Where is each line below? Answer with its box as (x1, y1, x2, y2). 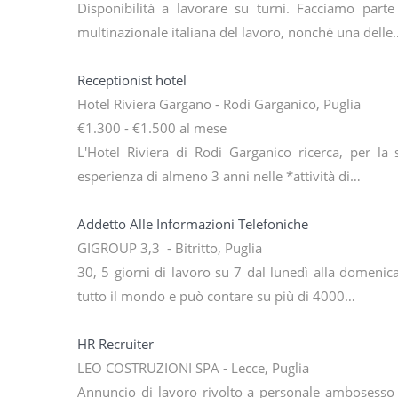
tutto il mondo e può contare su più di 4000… (77, 287, 355, 306)
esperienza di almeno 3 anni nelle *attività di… (77, 167, 361, 186)
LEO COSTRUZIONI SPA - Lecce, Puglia (77, 359, 309, 378)
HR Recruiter (77, 335, 154, 354)
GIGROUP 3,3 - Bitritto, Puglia (77, 239, 262, 258)
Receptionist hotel (77, 71, 187, 90)
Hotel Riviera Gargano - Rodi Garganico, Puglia (77, 95, 361, 114)
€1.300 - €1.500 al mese (77, 119, 227, 138)
